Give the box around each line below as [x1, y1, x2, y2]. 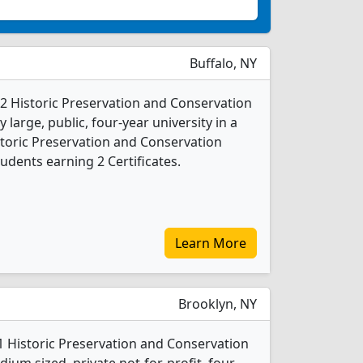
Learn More [175, 234, 246, 252]
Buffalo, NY [186, 54, 257, 72]
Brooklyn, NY [175, 295, 257, 313]
